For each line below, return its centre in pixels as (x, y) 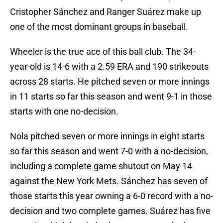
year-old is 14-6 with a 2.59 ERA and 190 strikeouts (109, 67)
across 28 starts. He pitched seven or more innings (110, 82)
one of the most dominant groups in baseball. (99, 27)
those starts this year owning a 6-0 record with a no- (111, 196)
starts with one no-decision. (64, 111)
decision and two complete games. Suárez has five (110, 211)
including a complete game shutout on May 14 (101, 166)
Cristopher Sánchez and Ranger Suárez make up (106, 12)
